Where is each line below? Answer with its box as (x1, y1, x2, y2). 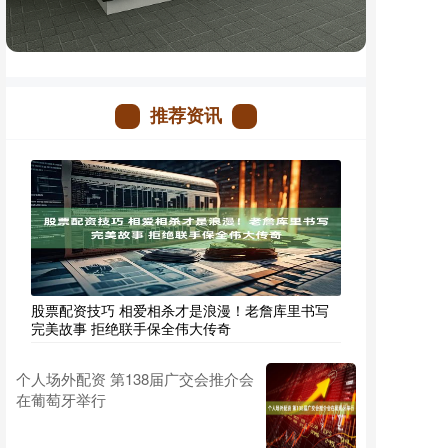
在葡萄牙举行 (16, 388, 106, 410)
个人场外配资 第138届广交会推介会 (16, 367, 254, 389)
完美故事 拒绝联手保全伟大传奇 (31, 317, 231, 338)
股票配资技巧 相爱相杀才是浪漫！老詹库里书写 (31, 299, 329, 320)
